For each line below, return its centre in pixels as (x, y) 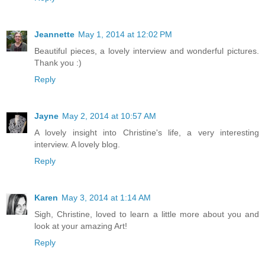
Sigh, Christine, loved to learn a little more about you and (147, 214)
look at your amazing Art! (81, 226)
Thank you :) (58, 63)
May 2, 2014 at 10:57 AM (109, 116)
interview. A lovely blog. (77, 145)
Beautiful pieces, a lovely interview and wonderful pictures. (147, 51)
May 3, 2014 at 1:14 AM (106, 198)
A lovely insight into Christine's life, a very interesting (147, 133)
